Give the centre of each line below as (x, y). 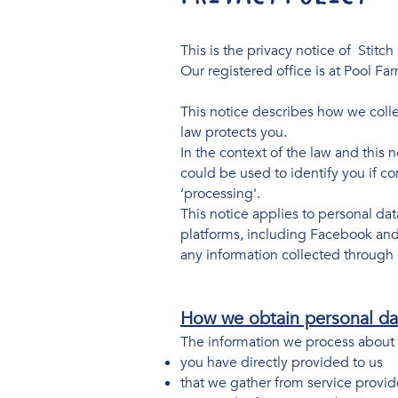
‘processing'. (220, 194)
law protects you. (234, 132)
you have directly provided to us (282, 362)
